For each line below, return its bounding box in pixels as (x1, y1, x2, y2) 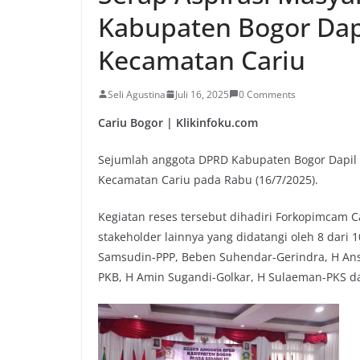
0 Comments (239, 87, 296, 101)
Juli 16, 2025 (175, 87, 229, 101)
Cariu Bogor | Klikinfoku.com (98, 114, 258, 130)
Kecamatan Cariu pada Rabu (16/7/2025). (98, 171, 318, 187)
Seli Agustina (108, 87, 166, 101)
